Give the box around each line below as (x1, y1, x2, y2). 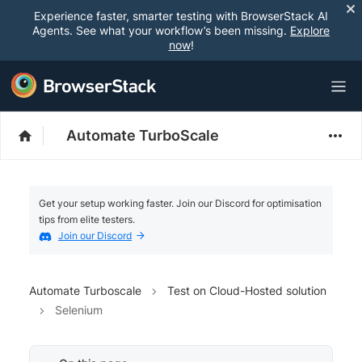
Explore (290, 23, 330, 37)
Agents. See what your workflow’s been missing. (32, 23, 290, 37)
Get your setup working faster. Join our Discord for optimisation (39, 197, 322, 209)
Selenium (55, 302, 103, 317)
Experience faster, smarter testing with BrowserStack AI (34, 9, 328, 23)
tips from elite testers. (39, 213, 135, 225)
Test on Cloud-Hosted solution (167, 283, 326, 297)
